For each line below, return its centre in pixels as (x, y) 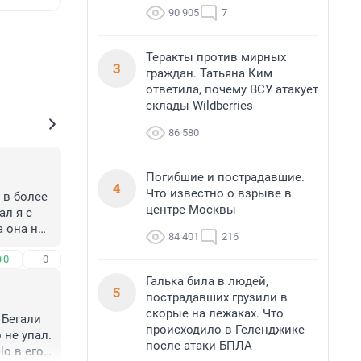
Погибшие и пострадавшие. (225, 177)
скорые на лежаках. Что (215, 313)
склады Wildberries (199, 106)
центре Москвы (191, 210)
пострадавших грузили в (217, 297)
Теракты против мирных (216, 57)
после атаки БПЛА (199, 346)
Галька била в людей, (207, 281)
